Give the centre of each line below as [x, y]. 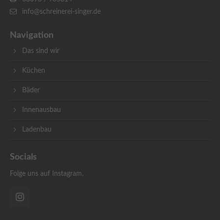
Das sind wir [41, 51]
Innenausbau [41, 110]
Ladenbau [37, 130]
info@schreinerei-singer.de [61, 12]
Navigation [32, 35]
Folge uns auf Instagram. [47, 174]
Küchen [34, 71]
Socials [23, 157]
